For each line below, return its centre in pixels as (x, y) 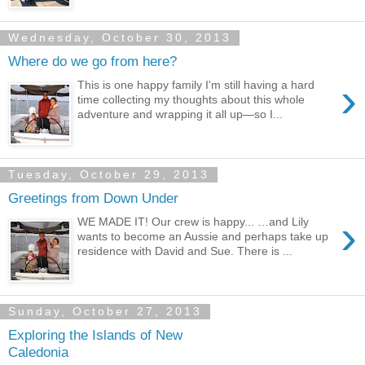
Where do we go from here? (92, 62)
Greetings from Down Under (93, 198)
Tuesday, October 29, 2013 (109, 175)
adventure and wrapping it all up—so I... (180, 114)
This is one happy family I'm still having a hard (196, 84)
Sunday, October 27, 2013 (105, 312)
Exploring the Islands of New (95, 335)
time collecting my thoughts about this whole (191, 99)
